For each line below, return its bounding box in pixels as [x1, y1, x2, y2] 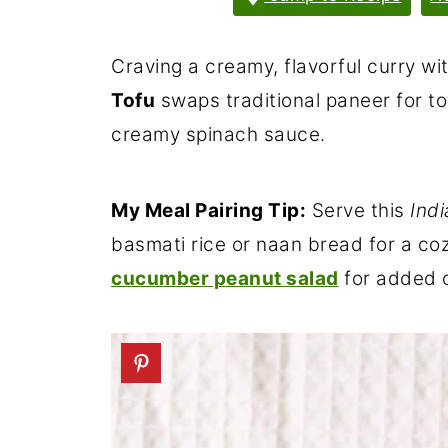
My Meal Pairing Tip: [111, 198, 306, 222]
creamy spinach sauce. [111, 122, 326, 146]
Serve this [306, 198, 410, 222]
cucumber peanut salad [111, 266, 339, 290]
